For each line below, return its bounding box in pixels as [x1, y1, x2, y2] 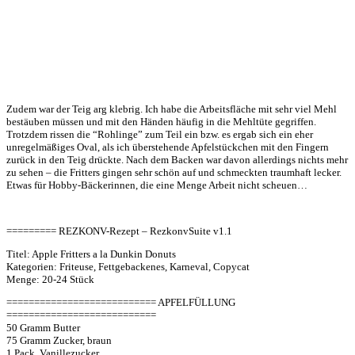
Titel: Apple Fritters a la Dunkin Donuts [6, 247, 176, 260]
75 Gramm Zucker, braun [6, 334, 112, 346]
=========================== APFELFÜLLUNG [6, 296, 235, 308]
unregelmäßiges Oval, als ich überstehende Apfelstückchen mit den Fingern [6, 140, 329, 153]
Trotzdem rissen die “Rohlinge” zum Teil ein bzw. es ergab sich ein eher [6, 128, 313, 140]
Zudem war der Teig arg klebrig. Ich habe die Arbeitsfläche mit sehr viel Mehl [6, 102, 337, 115]
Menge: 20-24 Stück [6, 273, 94, 285]
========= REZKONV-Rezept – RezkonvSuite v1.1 [6, 224, 232, 237]
